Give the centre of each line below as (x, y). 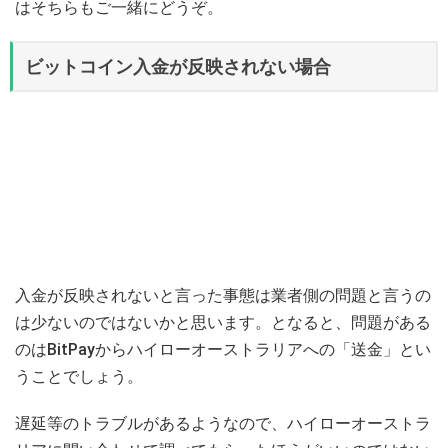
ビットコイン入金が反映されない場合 (178, 66)
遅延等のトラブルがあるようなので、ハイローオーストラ (223, 423)
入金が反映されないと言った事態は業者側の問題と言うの (223, 295)
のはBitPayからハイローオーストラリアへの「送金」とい (223, 349)
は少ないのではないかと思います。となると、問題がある (223, 322)
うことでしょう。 (79, 376)
